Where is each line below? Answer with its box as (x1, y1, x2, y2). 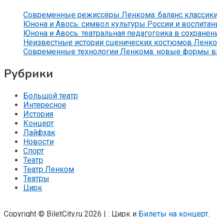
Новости (23, 137, 54, 146)
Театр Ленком (23, 164, 74, 174)
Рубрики (4, 65, 53, 81)
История (23, 109, 53, 119)
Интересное (23, 100, 66, 109)
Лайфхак (23, 127, 55, 137)
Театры (23, 173, 49, 183)
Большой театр (23, 91, 78, 100)
